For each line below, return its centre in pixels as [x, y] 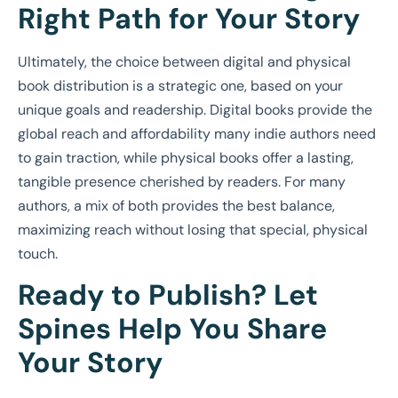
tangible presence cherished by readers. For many [182, 181]
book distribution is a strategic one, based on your [180, 85]
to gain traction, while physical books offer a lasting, [186, 157]
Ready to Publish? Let [168, 295]
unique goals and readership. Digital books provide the [195, 109]
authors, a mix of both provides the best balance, [176, 205]
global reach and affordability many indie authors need [197, 133]
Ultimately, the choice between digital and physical [184, 61]
